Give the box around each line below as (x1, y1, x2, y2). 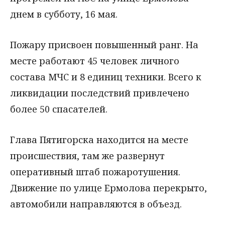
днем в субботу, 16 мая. (10, 8, 118, 21)
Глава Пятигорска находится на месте (10, 133, 188, 146)
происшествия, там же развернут (10, 149, 165, 162)
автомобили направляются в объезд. (10, 197, 182, 210)
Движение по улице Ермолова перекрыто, (10, 181, 207, 194)
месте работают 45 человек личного (10, 55, 179, 67)
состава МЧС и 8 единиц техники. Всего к (10, 71, 201, 83)
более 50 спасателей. (10, 103, 107, 116)
